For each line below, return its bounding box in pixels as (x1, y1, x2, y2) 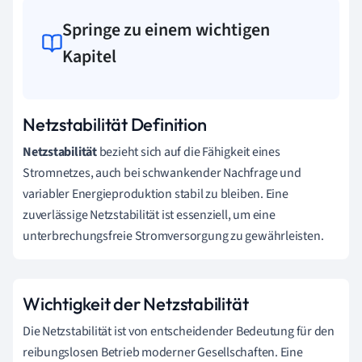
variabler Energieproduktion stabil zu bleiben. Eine (23, 184, 288, 203)
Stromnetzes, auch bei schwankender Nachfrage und (23, 163, 301, 182)
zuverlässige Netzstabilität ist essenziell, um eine (23, 205, 276, 224)
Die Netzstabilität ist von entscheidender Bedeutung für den (23, 322, 335, 340)
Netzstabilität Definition (23, 112, 207, 136)
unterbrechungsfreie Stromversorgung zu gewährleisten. (23, 226, 324, 245)
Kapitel (62, 43, 117, 69)
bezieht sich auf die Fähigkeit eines (96, 142, 280, 161)
